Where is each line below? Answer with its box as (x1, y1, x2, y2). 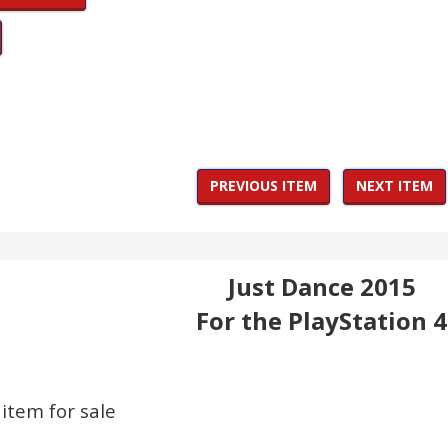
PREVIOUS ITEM (210, 176, 317, 195)
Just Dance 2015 (227, 270, 416, 303)
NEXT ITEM (356, 176, 433, 195)
